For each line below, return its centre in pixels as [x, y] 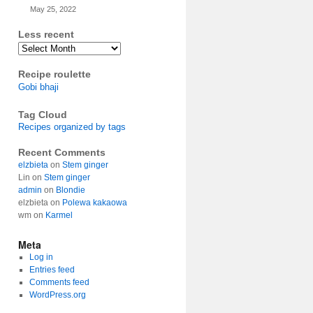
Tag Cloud [43, 115]
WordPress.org [57, 295]
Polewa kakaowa [95, 203]
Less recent [46, 34]
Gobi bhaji [38, 87]
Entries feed [52, 270]
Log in [41, 257]
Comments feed [59, 282]
